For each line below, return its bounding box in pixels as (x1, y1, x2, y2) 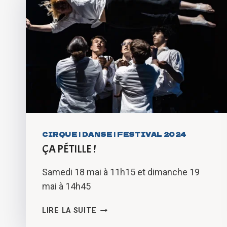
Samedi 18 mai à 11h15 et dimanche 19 (42, 167, 200, 178)
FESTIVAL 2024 (117, 130, 187, 139)
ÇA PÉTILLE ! (42, 142, 96, 157)
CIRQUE (42, 130, 78, 139)
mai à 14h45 (42, 181, 91, 192)
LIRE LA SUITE (42, 206, 97, 215)
